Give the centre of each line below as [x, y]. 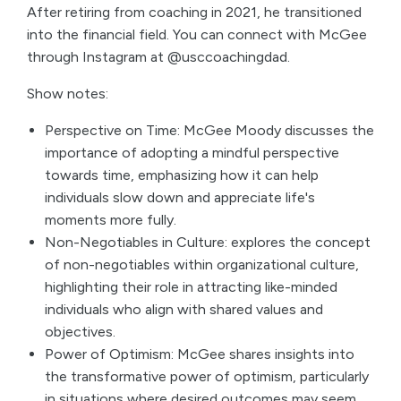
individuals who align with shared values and [184, 309]
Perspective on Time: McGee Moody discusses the [209, 130]
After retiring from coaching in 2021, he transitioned [194, 12]
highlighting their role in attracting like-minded [191, 287]
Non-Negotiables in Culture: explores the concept [208, 242]
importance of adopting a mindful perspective [192, 153]
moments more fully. [111, 220]
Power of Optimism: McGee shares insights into [200, 354]
